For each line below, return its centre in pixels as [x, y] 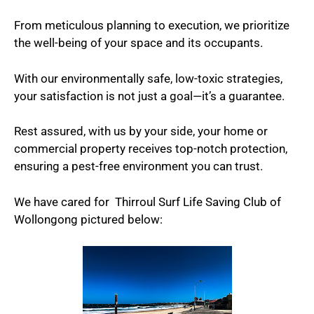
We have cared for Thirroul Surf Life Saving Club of [148, 202]
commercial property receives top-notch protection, [151, 149]
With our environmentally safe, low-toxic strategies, [148, 78]
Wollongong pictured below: [88, 219]
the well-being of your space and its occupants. [138, 43]
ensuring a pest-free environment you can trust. [138, 166]
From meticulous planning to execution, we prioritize [152, 25]
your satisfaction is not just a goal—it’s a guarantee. [149, 96]
